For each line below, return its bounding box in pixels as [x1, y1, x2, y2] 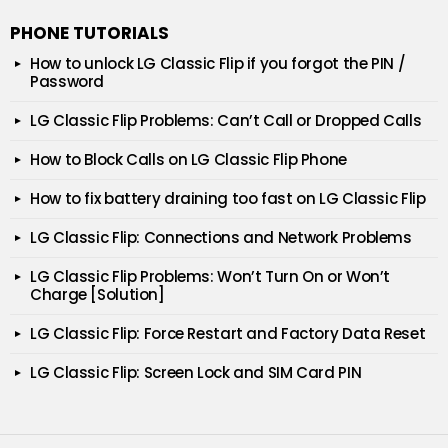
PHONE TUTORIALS [10, 20, 169, 45]
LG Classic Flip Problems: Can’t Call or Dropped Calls [30, 109, 422, 131]
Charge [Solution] [30, 283, 165, 305]
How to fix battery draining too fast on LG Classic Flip [30, 187, 426, 209]
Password [30, 70, 104, 92]
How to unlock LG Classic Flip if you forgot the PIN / [30, 52, 406, 74]
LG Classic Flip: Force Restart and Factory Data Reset [30, 322, 426, 344]
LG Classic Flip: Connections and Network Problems [30, 226, 412, 248]
